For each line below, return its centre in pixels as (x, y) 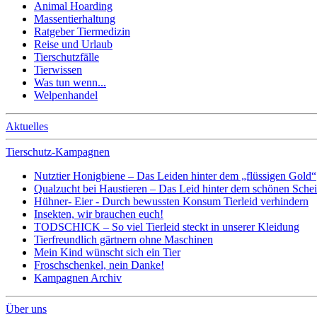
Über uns (26, 309)
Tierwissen (58, 70)
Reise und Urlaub (73, 44)
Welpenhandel (66, 95)
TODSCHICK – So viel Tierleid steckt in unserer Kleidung (167, 227)
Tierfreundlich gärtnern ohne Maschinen (123, 240)
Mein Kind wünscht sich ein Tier (107, 252)
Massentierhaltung (75, 19)
